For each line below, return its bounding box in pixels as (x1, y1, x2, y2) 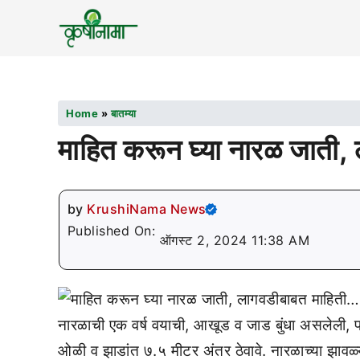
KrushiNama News (87, 201, 207, 217)
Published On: (67, 223, 160, 239)
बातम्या (110, 107, 137, 120)
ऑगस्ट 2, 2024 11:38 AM (159, 232, 309, 248)
